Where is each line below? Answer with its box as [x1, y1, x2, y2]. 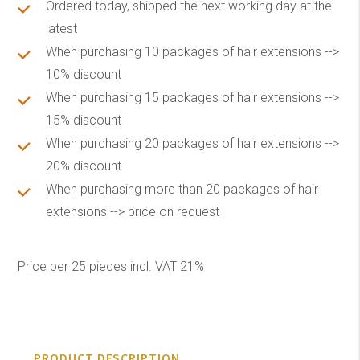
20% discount [46, 158, 122, 174]
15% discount [46, 112, 122, 128]
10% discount [46, 67, 122, 82]
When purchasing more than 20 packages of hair [46, 182, 319, 197]
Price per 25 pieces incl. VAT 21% [18, 259, 205, 274]
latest [46, 21, 78, 36]
